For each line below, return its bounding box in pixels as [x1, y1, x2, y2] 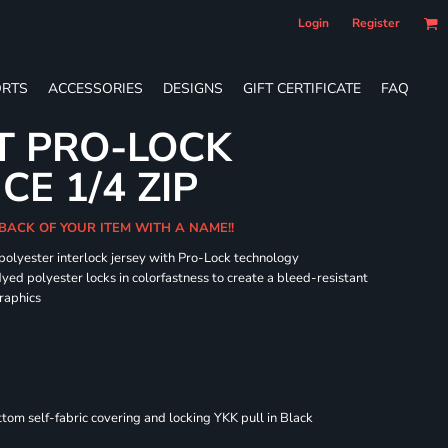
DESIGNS [163, 78, 223, 98]
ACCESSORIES [48, 78, 143, 98]
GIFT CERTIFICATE [243, 78, 361, 98]
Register [352, 15, 400, 31]
